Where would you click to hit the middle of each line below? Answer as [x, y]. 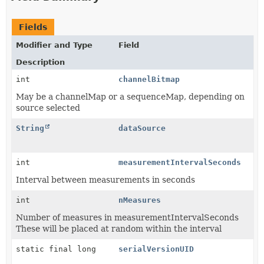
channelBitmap [149, 79]
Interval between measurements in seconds [105, 179]
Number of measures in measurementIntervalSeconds [127, 217]
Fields [33, 27]
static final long [56, 249]
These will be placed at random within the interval [119, 228]
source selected [48, 108]
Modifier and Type [54, 45]
